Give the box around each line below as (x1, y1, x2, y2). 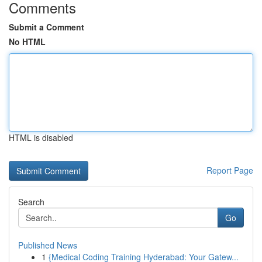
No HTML (9, 36, 46, 47)
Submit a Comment (9, 21, 84, 33)
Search (18, 196, 44, 208)
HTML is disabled (9, 132, 73, 143)
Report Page (206, 164, 253, 176)
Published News (18, 239, 77, 251)
